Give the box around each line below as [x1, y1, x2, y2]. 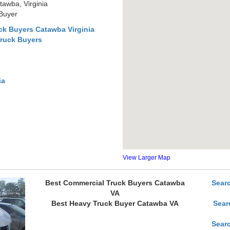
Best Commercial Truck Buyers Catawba [45, 179, 185, 187]
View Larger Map [123, 154, 170, 161]
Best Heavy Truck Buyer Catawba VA [51, 199, 179, 207]
